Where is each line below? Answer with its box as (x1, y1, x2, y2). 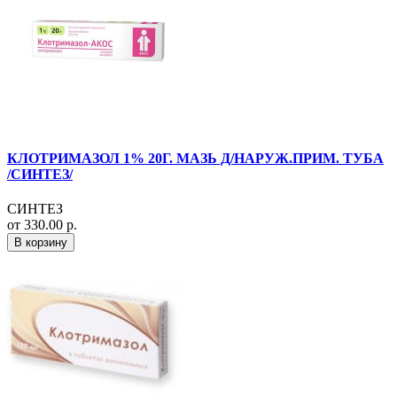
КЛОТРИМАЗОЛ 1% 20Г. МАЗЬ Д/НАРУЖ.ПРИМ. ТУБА (7, 150, 384, 166)
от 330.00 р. (7, 217, 77, 233)
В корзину (14, 236, 67, 250)
